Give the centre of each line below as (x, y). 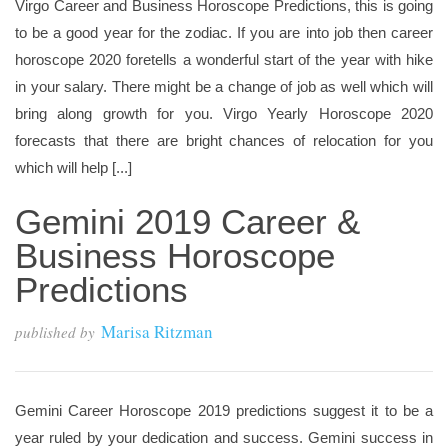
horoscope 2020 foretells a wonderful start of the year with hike (224, 59)
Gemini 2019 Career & (187, 221)
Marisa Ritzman (157, 331)
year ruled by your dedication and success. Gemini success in (224, 437)
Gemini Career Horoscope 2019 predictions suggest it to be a (224, 410)
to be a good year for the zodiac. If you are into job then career (224, 32)
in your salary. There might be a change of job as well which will (224, 86)
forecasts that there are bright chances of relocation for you (224, 140)
